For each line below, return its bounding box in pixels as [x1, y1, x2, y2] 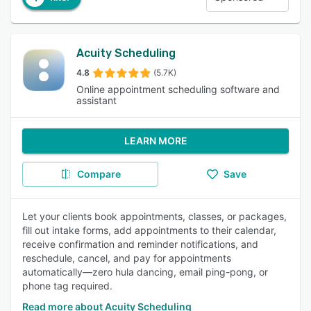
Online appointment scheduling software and [76, 83, 280, 95]
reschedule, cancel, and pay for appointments [22, 252, 231, 264]
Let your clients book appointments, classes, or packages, [22, 210, 287, 222]
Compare [76, 168, 121, 180]
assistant [76, 94, 117, 106]
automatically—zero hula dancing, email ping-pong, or [22, 266, 268, 278]
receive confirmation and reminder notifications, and [22, 238, 258, 250]
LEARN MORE [124, 135, 187, 146]
